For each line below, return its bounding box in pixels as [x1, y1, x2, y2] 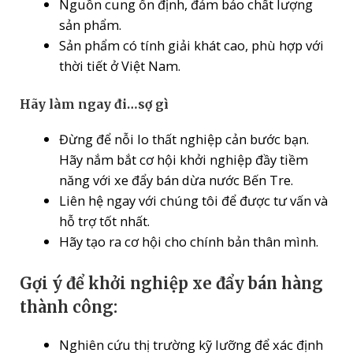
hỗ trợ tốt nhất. [58, 212, 150, 231]
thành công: [20, 296, 118, 317]
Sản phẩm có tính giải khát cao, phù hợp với [58, 35, 324, 54]
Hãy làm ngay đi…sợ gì [20, 97, 169, 113]
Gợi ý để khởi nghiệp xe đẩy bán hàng [20, 273, 324, 293]
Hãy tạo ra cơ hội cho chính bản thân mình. [58, 232, 318, 251]
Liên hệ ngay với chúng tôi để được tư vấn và [58, 191, 328, 210]
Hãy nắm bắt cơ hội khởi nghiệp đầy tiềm [58, 150, 308, 169]
